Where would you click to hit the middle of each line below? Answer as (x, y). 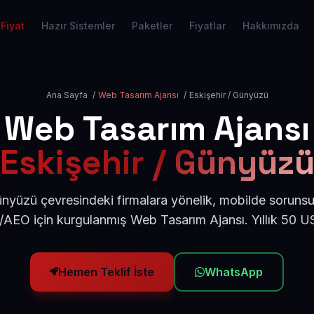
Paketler (152, 26)
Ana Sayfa (67, 95)
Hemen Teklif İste (106, 272)
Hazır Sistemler (78, 26)
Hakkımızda (271, 26)
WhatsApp (234, 272)
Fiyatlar (207, 26)
